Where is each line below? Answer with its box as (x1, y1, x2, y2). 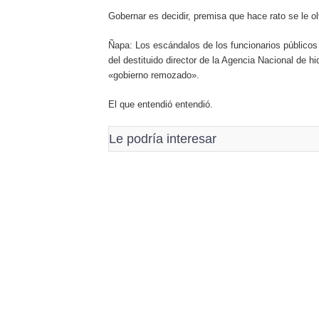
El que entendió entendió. (108, 98, 213, 110)
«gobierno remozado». (108, 69, 199, 80)
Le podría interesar (109, 131, 216, 146)
